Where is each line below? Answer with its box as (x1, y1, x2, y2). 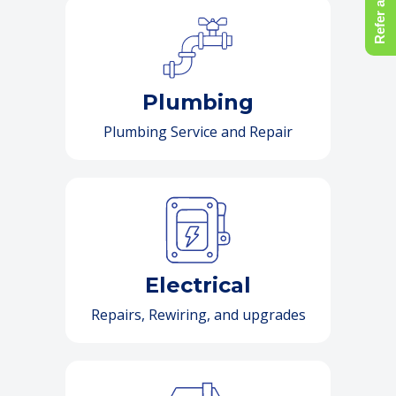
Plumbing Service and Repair (103, 122, 293, 142)
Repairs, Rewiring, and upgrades (90, 305, 306, 325)
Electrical (145, 272, 251, 299)
